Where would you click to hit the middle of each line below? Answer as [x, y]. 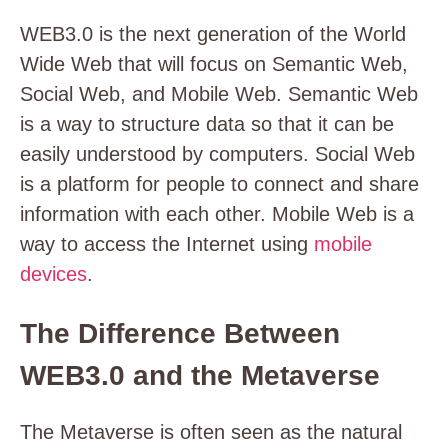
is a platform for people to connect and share [219, 184]
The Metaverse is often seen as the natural [211, 432]
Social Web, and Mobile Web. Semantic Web [219, 94]
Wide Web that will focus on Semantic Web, [214, 64]
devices [53, 274]
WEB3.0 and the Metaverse [200, 375]
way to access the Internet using [167, 244]
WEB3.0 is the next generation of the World [213, 34]
